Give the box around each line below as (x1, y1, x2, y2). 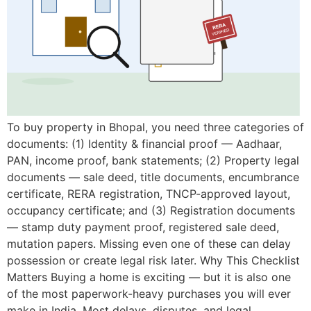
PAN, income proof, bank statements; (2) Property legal (7, 153, 299, 167)
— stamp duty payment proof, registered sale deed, (7, 219, 279, 234)
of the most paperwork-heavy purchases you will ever (7, 286, 291, 301)
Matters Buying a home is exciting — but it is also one (7, 269, 291, 284)
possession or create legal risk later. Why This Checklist (7, 253, 300, 267)
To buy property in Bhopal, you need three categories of (7, 119, 304, 134)
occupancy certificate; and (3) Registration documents (7, 203, 295, 217)
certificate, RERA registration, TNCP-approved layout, (7, 186, 290, 201)
